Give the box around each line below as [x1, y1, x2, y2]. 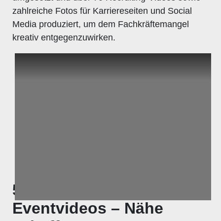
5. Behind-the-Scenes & [12, 181, 191, 199]
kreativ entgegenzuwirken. [12, 32, 115, 42]
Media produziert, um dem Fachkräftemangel [12, 19, 189, 29]
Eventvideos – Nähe [12, 199, 163, 217]
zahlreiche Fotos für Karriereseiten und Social [12, 5, 192, 16]
